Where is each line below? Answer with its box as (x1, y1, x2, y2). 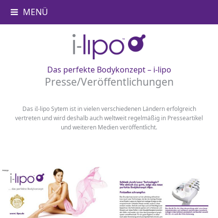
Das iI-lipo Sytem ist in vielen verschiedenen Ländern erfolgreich (22, 105, 196, 113)
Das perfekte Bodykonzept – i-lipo (47, 64, 171, 75)
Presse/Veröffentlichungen (44, 75, 174, 89)
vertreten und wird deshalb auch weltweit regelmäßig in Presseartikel (15, 114, 203, 122)
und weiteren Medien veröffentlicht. (61, 123, 157, 131)
